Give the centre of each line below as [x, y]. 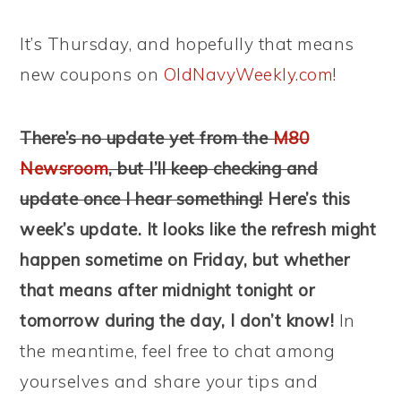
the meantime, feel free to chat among [178, 351]
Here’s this [307, 199]
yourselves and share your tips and [169, 381]
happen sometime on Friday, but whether [185, 260]
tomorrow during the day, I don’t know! [177, 320]
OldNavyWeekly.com [248, 74]
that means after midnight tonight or [167, 290]
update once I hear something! [141, 199]
